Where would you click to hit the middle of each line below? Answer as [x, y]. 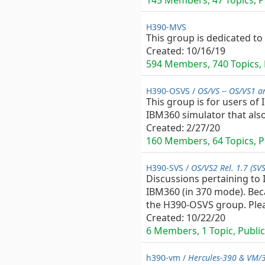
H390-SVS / [169, 168]
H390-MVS [166, 27]
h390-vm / [167, 258]
